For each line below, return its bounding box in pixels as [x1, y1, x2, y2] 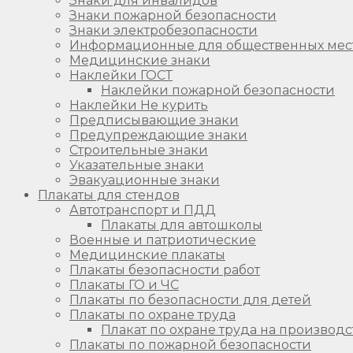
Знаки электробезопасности [69, 22, 258, 38]
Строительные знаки [69, 142, 208, 158]
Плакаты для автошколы [101, 217, 262, 232]
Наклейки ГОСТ [69, 67, 173, 83]
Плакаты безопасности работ [69, 262, 260, 277]
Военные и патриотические [69, 232, 256, 247]
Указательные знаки [69, 157, 204, 173]
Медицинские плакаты [69, 247, 225, 262]
